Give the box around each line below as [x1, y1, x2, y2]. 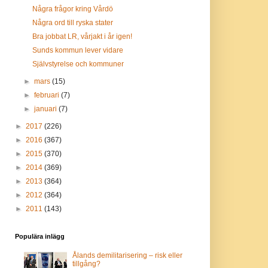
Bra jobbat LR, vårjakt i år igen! [32, 32, 133, 41]
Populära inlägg [14, 233, 65, 240]
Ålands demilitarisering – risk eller [72, 251, 183, 260]
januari [33, 105, 59, 113]
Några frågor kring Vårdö [32, 5, 114, 13]
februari [33, 91, 61, 99]
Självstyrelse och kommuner [32, 60, 124, 68]
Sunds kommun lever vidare [32, 46, 124, 54]
